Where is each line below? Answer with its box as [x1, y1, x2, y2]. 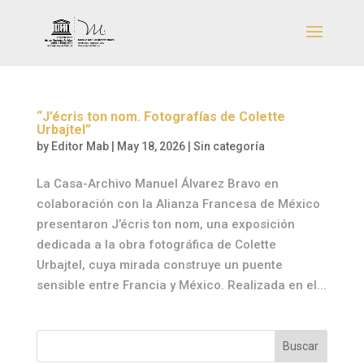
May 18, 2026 [116, 140, 185, 153]
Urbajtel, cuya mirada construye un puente [36, 258, 283, 272]
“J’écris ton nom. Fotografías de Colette [36, 109, 285, 124]
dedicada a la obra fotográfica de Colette [36, 237, 276, 252]
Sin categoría [193, 140, 265, 153]
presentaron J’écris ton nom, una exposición [36, 217, 295, 232]
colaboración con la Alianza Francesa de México [36, 197, 320, 211]
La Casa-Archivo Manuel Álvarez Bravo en [36, 176, 279, 191]
